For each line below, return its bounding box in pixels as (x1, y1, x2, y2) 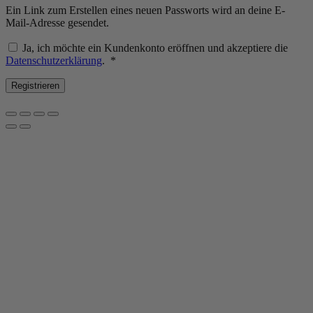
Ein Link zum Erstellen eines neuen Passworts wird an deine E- (6, 3, 285, 16)
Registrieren (11, 80, 59, 91)
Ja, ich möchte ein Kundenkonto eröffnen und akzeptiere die (22, 41, 288, 54)
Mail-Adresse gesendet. (6, 16, 109, 29)
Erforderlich (115, 53, 168, 66)
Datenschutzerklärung (6, 54, 102, 66)
